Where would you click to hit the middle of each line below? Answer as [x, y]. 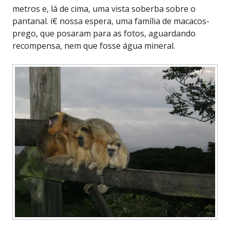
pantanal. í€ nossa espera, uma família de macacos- [111, 21]
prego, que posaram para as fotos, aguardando [104, 33]
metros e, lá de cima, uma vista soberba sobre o [104, 8]
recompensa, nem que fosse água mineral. [94, 45]
